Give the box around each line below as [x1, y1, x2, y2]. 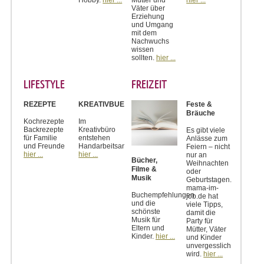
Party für [186, 216, 213, 225]
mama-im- [186, 183, 219, 192]
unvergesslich [186, 241, 232, 250]
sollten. [131, 53, 156, 62]
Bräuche [186, 108, 216, 117]
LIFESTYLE [24, 77, 65, 91]
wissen [131, 45, 154, 54]
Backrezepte [24, 125, 64, 134]
